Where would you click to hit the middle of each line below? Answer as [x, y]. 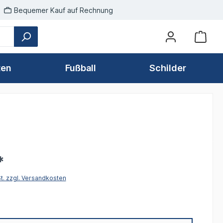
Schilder [168, 68]
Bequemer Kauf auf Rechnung [63, 10]
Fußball [80, 68]
